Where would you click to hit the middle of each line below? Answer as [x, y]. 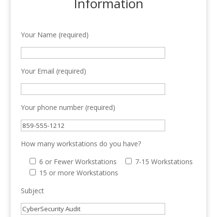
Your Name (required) [54, 35]
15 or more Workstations [78, 173]
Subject [32, 191]
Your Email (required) [53, 71]
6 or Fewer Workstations [78, 162]
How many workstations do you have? [81, 144]
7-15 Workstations [164, 162]
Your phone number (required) [68, 108]
